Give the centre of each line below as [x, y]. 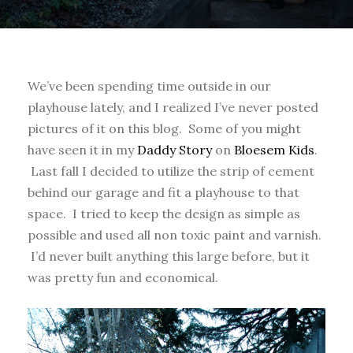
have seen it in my [82, 149]
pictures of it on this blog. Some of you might [164, 128]
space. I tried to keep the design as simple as [164, 213]
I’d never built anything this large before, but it [169, 256]
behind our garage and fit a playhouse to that [163, 192]
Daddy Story [175, 149]
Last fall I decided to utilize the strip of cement [171, 171]
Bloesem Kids [274, 149]
